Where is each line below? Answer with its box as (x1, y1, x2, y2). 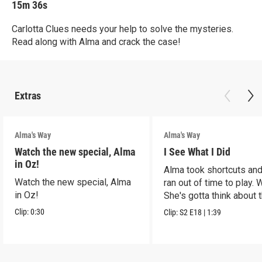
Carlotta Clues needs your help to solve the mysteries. (12, 23, 233, 35)
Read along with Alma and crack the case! (12, 36, 181, 47)
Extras (15, 89, 41, 102)
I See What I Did (164, 146, 231, 158)
